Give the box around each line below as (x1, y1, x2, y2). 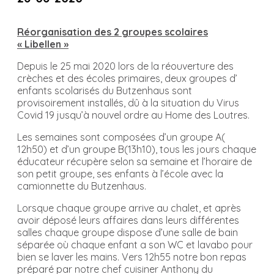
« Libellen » (17, 37, 68, 50)
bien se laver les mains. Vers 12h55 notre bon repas (17, 250, 246, 263)
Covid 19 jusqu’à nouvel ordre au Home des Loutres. (17, 108, 250, 121)
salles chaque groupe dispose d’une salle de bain (17, 226, 238, 239)
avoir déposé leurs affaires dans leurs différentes (17, 213, 239, 226)
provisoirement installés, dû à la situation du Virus (17, 96, 239, 109)
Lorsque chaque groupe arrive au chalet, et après (17, 201, 241, 214)
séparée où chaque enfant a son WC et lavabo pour (17, 238, 253, 251)
